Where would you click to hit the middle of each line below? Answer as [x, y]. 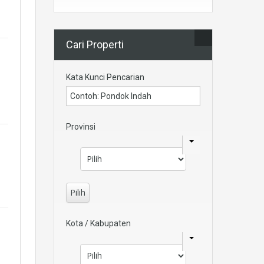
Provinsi [81, 126]
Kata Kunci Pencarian [105, 77]
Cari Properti [95, 44]
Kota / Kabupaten [98, 223]
